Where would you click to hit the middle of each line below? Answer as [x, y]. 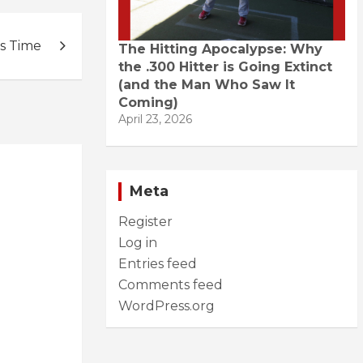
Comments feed [171, 284]
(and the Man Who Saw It [207, 84]
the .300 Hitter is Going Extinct [225, 66]
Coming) [148, 102]
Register [145, 221]
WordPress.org [167, 305]
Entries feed [158, 263]
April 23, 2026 [155, 119]
